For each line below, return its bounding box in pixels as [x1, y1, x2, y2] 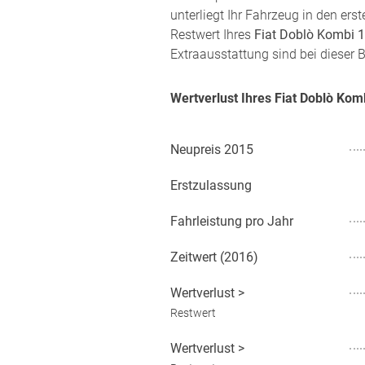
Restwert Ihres [170, 27, 254, 42]
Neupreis [170, 142, 221, 157]
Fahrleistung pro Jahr [170, 213, 293, 229]
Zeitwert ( [170, 249, 224, 265]
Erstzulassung [170, 178, 252, 193]
